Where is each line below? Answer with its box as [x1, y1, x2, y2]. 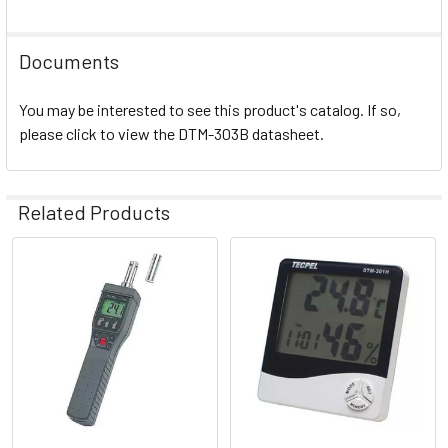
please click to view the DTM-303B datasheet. [19, 124, 324, 144]
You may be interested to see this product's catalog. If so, [19, 100, 401, 120]
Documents [19, 49, 119, 74]
